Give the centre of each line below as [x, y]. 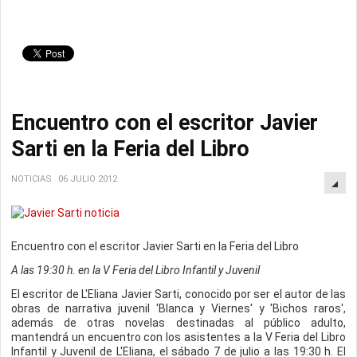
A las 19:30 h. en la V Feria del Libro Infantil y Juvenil [135, 270]
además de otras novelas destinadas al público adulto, [178, 323]
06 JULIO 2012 [88, 179]
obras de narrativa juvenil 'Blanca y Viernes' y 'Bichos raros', [178, 308]
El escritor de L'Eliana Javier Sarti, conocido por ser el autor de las [178, 294]
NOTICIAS [31, 179]
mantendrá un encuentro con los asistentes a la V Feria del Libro [178, 337]
